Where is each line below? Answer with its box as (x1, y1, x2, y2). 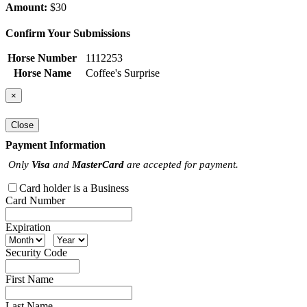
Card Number (5, 194, 65, 206)
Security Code (5, 246, 67, 258)
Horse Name (13, 67, 71, 79)
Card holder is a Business (19, 182, 129, 194)
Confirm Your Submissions (5, 27, 130, 40)
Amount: (5, 1, 47, 14)
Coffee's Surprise (86, 67, 160, 79)
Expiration (5, 221, 51, 233)
